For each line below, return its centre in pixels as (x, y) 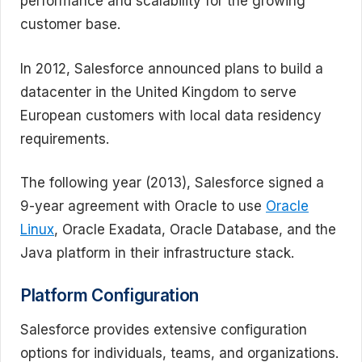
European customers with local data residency (171, 115)
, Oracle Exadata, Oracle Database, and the (195, 229)
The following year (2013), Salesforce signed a (172, 183)
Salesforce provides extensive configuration (164, 329)
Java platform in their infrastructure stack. (157, 253)
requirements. (65, 139)
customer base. (70, 24)
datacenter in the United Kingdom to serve (158, 92)
